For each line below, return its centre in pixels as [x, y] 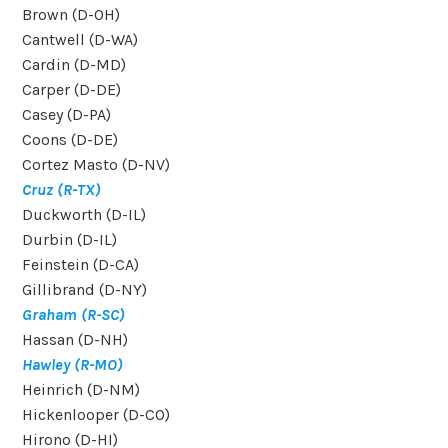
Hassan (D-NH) [75, 340]
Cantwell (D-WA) [80, 40]
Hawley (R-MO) [73, 365]
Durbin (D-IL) [70, 240]
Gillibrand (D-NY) [85, 290]
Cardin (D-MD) [74, 65]
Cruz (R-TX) [62, 190]
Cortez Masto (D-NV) [96, 165]
